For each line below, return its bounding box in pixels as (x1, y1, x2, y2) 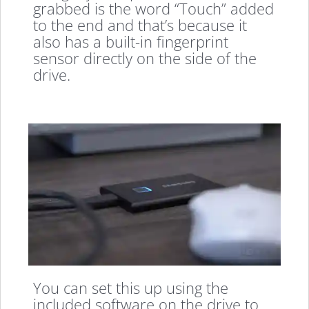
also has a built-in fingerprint (33, 31, 229, 52)
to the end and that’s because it (33, 14, 248, 36)
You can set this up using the (33, 277, 229, 298)
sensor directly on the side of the (33, 48, 257, 69)
